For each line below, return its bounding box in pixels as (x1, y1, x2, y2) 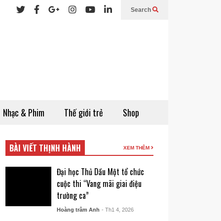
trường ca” (56, 189, 89, 201)
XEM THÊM (123, 145, 151, 150)
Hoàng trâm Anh (56, 207, 100, 213)
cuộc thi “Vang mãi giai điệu (56, 178, 142, 189)
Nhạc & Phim (3, 106, 44, 119)
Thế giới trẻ (64, 106, 103, 119)
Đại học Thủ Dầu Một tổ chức (56, 166, 144, 178)
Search (131, 6, 152, 13)
